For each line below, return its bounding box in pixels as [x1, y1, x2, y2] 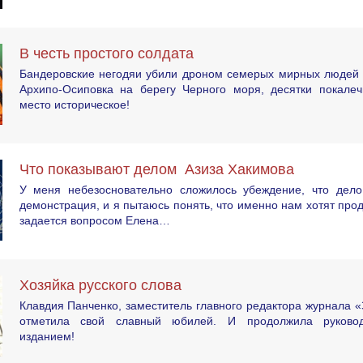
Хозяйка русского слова [19, 276, 181, 293]
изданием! [19, 329, 75, 343]
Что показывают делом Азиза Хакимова [19, 160, 294, 177]
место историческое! [19, 97, 130, 111]
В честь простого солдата [19, 45, 206, 62]
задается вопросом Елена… [19, 213, 170, 227]
